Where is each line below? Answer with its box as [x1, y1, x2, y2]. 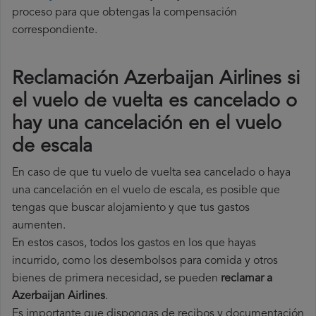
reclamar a [221, 273, 272, 285]
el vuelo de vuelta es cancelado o [12, 92, 297, 112]
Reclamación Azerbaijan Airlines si [12, 70, 300, 90]
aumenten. [12, 220, 66, 232]
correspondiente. [12, 25, 97, 37]
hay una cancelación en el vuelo [12, 115, 281, 135]
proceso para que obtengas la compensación [12, 7, 237, 19]
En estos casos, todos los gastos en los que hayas [12, 238, 256, 250]
